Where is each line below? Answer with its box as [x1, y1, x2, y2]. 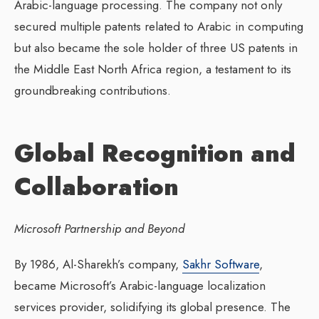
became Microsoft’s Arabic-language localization [14, 276, 266, 294]
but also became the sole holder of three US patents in [14, 38, 298, 56]
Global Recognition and [14, 135, 296, 171]
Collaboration [14, 169, 179, 204]
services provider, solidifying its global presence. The [14, 298, 291, 315]
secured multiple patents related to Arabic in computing [14, 17, 303, 35]
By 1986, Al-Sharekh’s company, [14, 255, 182, 273]
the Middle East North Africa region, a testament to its [14, 60, 291, 78]
